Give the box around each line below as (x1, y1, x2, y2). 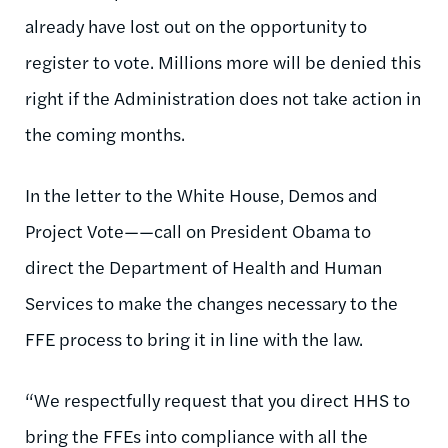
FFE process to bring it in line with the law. (25, 325, 363, 351)
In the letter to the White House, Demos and (25, 181, 378, 207)
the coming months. (25, 120, 185, 146)
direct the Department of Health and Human (25, 253, 382, 279)
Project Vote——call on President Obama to (25, 217, 371, 243)
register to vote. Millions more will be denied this (25, 48, 421, 74)
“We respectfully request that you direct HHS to (25, 386, 410, 412)
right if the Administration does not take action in (25, 84, 421, 110)
